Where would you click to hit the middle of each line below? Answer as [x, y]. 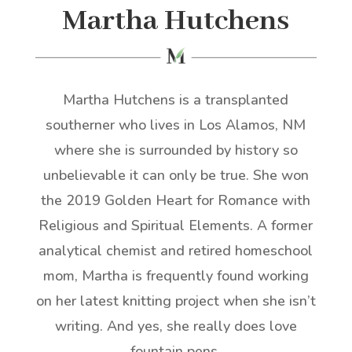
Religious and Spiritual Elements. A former [176, 225]
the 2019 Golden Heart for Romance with [176, 200]
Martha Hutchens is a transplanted [176, 99]
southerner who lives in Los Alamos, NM [176, 125]
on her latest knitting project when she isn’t [176, 301]
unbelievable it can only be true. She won [176, 175]
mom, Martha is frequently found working [176, 275]
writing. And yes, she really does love [176, 326]
